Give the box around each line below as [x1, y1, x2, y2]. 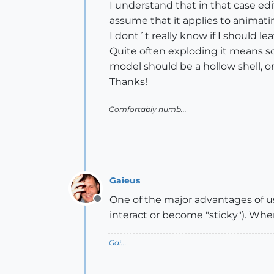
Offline [97, 199, 129, 211]
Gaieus [109, 174, 140, 186]
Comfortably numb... [109, 105, 187, 114]
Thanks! [109, 76, 147, 87]
